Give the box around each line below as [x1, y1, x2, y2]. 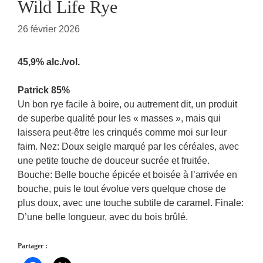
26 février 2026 [18, 24, 80, 34]
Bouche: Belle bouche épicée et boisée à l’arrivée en [18, 170, 237, 180]
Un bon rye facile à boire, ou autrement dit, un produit [18, 99, 237, 109]
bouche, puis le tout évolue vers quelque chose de [18, 184, 226, 194]
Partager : [18, 242, 48, 250]
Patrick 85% [18, 85, 70, 95]
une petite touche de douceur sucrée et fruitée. [18, 156, 210, 166]
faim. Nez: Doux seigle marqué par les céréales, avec [18, 141, 239, 151]
